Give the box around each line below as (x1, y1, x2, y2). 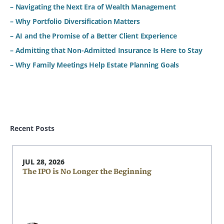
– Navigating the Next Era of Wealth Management (10, 2, 178, 11)
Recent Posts (10, 123, 54, 133)
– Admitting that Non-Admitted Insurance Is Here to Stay (10, 45, 202, 55)
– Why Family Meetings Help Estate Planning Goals (10, 60, 179, 69)
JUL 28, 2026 (22, 157, 64, 166)
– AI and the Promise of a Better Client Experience (10, 31, 177, 40)
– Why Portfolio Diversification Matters (10, 16, 140, 26)
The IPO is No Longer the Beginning (22, 167, 151, 176)
